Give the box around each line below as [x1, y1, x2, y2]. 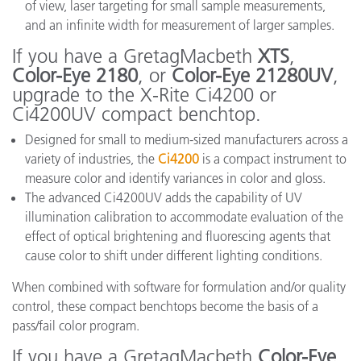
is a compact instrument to [202, 151, 346, 167]
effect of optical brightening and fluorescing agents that [25, 228, 330, 244]
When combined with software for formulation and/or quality [12, 279, 346, 295]
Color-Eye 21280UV [172, 64, 333, 87]
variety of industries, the [25, 151, 158, 167]
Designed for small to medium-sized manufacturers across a [25, 131, 348, 147]
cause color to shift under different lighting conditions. [25, 247, 322, 263]
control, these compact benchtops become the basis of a [12, 298, 318, 314]
